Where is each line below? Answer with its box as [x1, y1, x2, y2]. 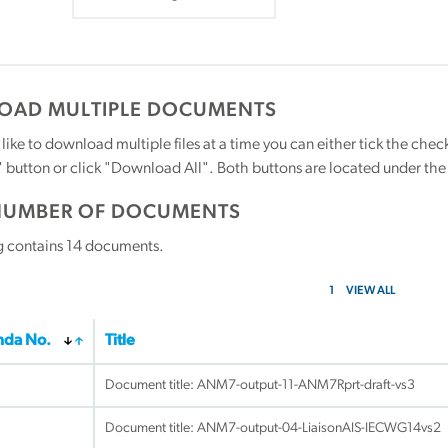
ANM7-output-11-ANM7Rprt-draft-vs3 [197, 378, 415, 393]
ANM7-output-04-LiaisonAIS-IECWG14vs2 [197, 421, 441, 436]
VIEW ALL [345, 285, 395, 297]
